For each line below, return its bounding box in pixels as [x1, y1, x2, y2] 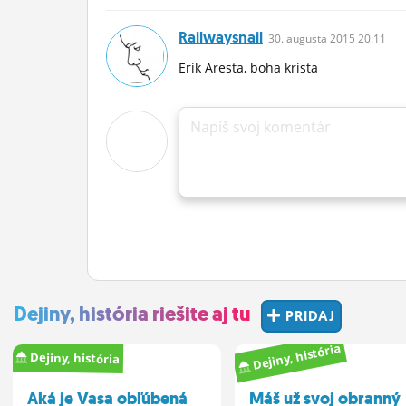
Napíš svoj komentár [190, 117, 331, 137]
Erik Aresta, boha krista [179, 59, 318, 76]
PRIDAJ [281, 306, 335, 325]
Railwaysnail [179, 27, 263, 47]
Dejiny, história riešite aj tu [14, 301, 250, 327]
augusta [286, 31, 327, 46]
